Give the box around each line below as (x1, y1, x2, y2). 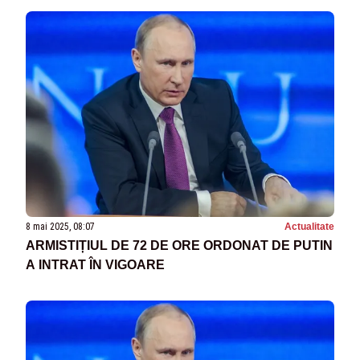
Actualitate (284, 221, 334, 233)
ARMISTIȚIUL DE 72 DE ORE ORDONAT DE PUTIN (26, 239, 333, 253)
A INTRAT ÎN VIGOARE (26, 258, 165, 272)
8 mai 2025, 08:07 (26, 221, 95, 233)
